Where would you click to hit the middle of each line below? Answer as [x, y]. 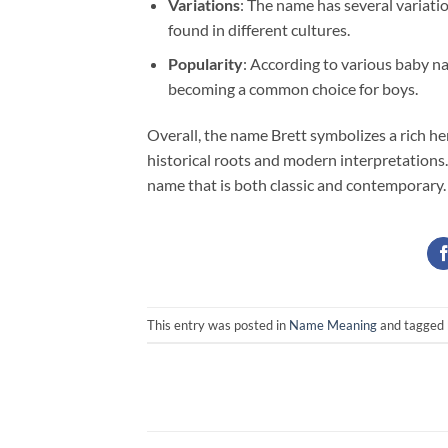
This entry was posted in [218, 324]
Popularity [205, 64]
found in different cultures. [258, 29]
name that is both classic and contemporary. [296, 185]
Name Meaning [333, 324]
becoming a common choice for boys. [292, 89]
